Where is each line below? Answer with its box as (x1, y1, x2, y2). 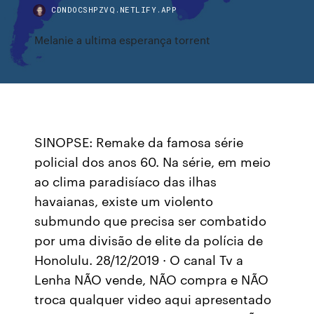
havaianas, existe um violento (34, 191, 214, 210)
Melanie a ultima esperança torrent (34, 32, 211, 47)
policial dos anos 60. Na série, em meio (34, 152, 271, 170)
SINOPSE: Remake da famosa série (34, 132, 244, 151)
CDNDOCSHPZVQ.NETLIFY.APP (51, 4, 177, 15)
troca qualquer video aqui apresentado (34, 289, 272, 308)
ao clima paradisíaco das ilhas (34, 172, 217, 190)
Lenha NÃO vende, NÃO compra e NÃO (34, 270, 269, 288)
